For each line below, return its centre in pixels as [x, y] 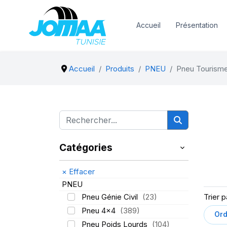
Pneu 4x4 [99, 211]
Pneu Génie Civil [110, 197]
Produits [120, 69]
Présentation [197, 25]
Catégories [86, 147]
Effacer [81, 172]
